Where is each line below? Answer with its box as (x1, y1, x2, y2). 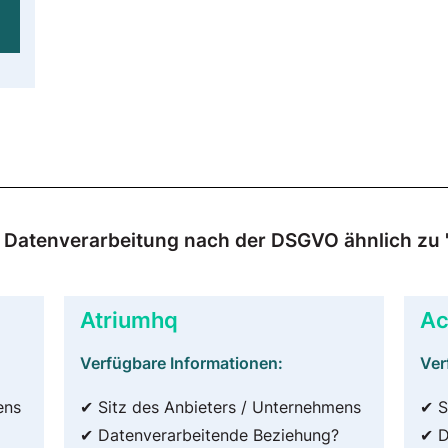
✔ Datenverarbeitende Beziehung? (80, 425, 339, 446)
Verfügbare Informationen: (80, 353, 283, 374)
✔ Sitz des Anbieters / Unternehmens (80, 397, 361, 418)
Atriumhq (80, 306, 178, 334)
